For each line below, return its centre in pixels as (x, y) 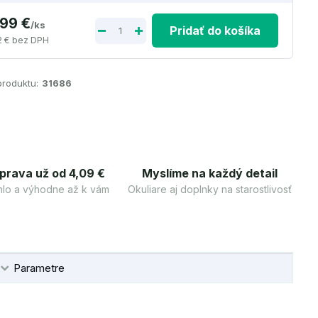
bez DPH (31, 40)
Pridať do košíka (215, 31)
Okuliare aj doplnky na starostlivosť (210, 189)
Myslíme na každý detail (210, 173)
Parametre (39, 268)
